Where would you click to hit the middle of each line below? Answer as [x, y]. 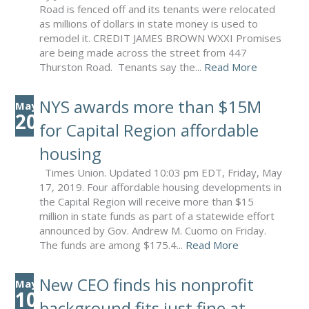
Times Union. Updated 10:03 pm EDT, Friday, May [160, 172]
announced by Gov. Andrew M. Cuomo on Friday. [152, 230]
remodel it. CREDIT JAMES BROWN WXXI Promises [160, 38]
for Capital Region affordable [149, 130]
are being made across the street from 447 [143, 52]
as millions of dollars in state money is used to [148, 23]
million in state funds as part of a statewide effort [157, 216]
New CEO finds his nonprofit [146, 285]
